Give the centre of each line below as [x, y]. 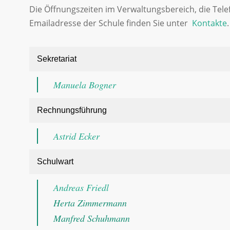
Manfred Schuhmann [92, 218]
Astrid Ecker [76, 136]
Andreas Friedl [81, 187]
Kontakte [209, 23]
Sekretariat [57, 59]
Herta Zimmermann [90, 203]
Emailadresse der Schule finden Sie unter [111, 23]
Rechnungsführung [72, 110]
